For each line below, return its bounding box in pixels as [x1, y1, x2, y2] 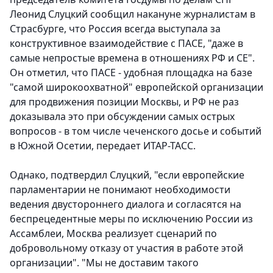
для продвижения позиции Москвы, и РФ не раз [10, 95, 239, 109]
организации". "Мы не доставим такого [10, 256, 199, 270]
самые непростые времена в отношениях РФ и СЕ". [10, 51, 255, 65]
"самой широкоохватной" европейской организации [10, 80, 263, 94]
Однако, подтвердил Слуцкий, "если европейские [10, 168, 244, 182]
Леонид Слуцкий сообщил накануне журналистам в [10, 7, 255, 21]
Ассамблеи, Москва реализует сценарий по [10, 227, 217, 241]
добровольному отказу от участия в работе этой [10, 241, 243, 255]
